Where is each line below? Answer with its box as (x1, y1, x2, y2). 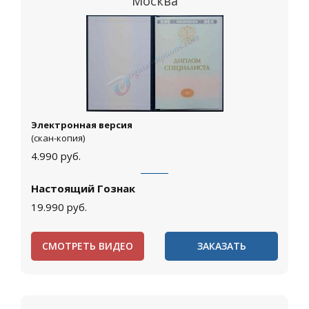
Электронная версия (31, 119, 132, 132)
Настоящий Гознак (31, 181, 135, 196)
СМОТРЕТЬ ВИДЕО (42, 239, 133, 253)
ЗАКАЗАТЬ (197, 239, 246, 253)
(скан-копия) (31, 132, 85, 145)
